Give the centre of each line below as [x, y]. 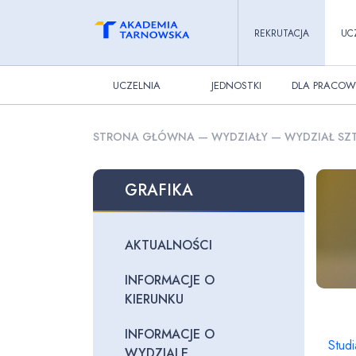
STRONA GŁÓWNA [144, 137]
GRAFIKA [159, 190]
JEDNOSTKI [236, 85]
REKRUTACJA [281, 33]
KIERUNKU [154, 299]
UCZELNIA [137, 85]
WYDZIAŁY [240, 137]
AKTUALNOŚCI [168, 245]
